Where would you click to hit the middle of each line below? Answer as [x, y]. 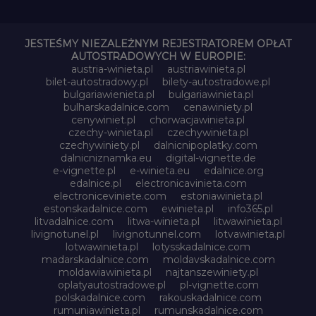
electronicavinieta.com [191, 183]
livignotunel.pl [65, 234]
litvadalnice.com [74, 221]
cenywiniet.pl [103, 120]
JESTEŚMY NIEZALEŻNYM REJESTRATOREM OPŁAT [158, 43]
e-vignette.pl [84, 170]
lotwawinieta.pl [102, 247]
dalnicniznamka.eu [106, 158]
